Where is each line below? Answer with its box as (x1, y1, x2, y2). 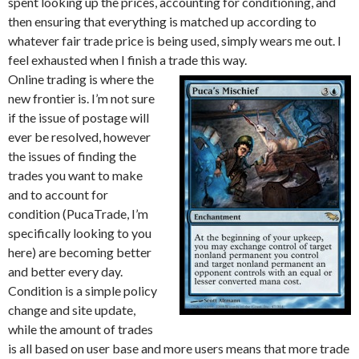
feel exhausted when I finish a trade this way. (8, 52, 247, 67)
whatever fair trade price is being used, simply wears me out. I (8, 33, 341, 48)
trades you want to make (8, 167, 143, 183)
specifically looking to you (8, 225, 151, 240)
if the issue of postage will (8, 110, 149, 125)
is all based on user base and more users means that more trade (8, 341, 349, 356)
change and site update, (8, 302, 135, 317)
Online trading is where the (8, 71, 154, 87)
